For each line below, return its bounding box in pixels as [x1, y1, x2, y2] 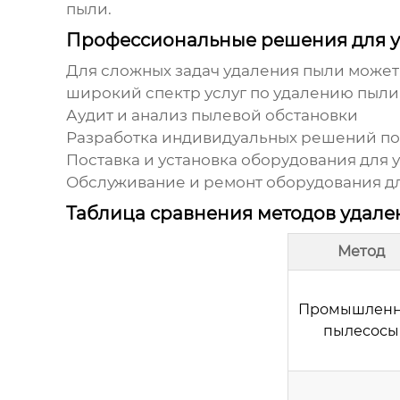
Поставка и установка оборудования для [65, 151, 392, 170]
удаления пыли [222, 62, 345, 80]
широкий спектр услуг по [65, 84, 273, 103]
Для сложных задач [65, 62, 223, 80]
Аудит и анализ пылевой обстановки [65, 106, 358, 125]
